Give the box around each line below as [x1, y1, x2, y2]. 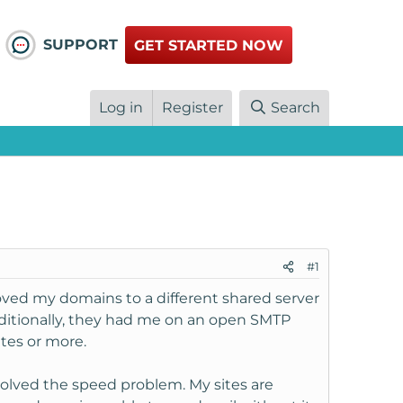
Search [271, 99, 320, 117]
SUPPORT [42, 36, 118, 54]
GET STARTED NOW [134, 37, 284, 55]
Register [162, 99, 224, 117]
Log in [99, 99, 144, 117]
